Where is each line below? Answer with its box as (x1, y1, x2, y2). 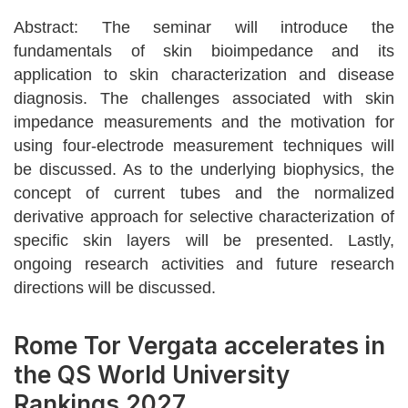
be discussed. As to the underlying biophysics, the (14, 160, 394, 179)
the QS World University (14, 361, 290, 390)
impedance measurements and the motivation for (14, 113, 394, 132)
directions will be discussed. (14, 279, 216, 298)
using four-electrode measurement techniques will (14, 137, 394, 156)
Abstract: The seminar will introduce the (14, 18, 394, 37)
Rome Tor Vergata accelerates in (14, 331, 385, 361)
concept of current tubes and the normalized (14, 184, 394, 203)
